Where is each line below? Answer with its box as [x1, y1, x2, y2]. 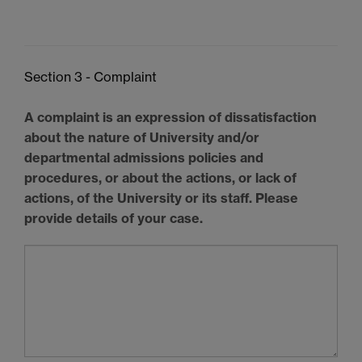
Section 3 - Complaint [24, 68, 157, 85]
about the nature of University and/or [24, 128, 259, 145]
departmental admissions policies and [24, 149, 263, 166]
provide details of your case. [24, 209, 203, 226]
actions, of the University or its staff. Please [24, 189, 298, 206]
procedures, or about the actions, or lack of [24, 169, 297, 186]
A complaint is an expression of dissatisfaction [24, 108, 317, 125]
